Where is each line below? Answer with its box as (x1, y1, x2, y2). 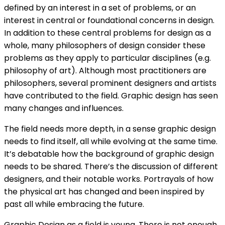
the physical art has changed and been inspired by (4, 186, 204, 198)
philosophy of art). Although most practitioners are (4, 65, 206, 77)
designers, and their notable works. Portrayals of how (4, 173, 213, 185)
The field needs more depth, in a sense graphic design (4, 123, 216, 135)
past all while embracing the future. (4, 198, 144, 210)
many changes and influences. (4, 102, 124, 115)
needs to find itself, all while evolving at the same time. (4, 136, 217, 148)
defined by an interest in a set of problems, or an (4, 2, 196, 14)
